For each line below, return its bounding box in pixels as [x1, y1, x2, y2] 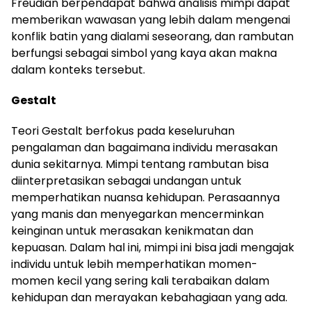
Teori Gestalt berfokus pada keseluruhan [11, 122, 235, 139]
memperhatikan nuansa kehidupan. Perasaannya [11, 189, 280, 205]
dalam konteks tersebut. [11, 61, 145, 78]
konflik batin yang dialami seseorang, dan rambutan [11, 28, 294, 44]
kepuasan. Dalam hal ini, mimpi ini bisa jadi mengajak [11, 239, 294, 255]
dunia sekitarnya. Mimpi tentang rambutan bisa [11, 155, 269, 172]
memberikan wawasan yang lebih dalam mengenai [11, 11, 290, 28]
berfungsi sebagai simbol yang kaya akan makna [11, 44, 277, 61]
